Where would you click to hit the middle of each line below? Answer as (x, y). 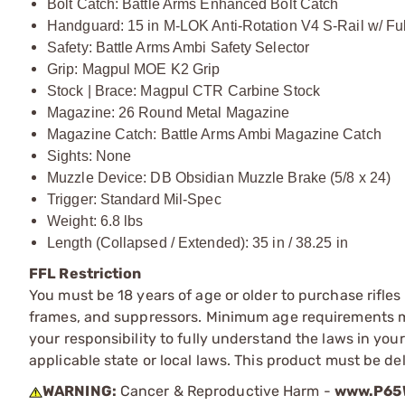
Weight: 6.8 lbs (95, 221)
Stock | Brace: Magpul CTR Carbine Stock (184, 90)
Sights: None (89, 155)
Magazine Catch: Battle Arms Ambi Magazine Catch (214, 134)
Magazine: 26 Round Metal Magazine (169, 112)
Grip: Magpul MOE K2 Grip (134, 69)
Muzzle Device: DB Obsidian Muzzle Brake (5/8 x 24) (219, 177)
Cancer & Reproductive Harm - (225, 391)
